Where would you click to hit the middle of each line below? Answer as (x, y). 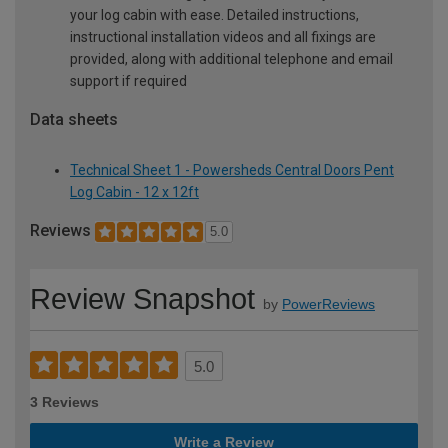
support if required (128, 80)
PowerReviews (328, 304)
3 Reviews (64, 402)
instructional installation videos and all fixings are (223, 36)
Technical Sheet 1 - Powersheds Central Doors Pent (232, 169)
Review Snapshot (142, 299)
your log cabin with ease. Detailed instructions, (214, 14)
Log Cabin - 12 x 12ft (134, 191)
